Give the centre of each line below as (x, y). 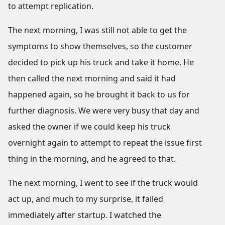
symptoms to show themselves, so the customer (100, 46)
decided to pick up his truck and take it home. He (101, 62)
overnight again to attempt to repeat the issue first (105, 143)
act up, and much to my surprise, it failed (86, 199)
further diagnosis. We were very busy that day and (104, 110)
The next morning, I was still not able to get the (97, 30)
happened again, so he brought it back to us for (99, 94)
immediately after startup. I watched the (85, 215)
